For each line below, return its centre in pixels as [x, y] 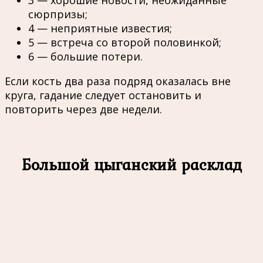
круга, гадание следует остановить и [103, 95]
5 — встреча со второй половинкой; [125, 43]
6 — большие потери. [85, 57]
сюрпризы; [58, 14]
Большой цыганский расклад [131, 165]
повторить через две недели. [83, 109]
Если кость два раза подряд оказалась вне [118, 81]
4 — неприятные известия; [100, 28]
